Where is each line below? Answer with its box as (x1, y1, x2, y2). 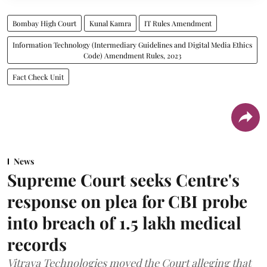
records (7, 232, 67, 255)
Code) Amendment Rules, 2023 (83, 50, 181, 60)
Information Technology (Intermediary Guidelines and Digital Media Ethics (13, 39, 252, 49)
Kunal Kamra (89, 18, 131, 28)
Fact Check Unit (13, 72, 64, 82)
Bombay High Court (13, 18, 76, 28)
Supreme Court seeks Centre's (7, 168, 240, 191)
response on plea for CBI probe (7, 190, 247, 212)
